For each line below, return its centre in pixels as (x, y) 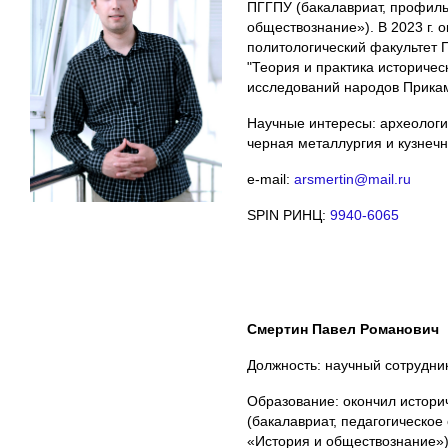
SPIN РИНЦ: (288, 214)
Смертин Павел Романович (343, 328)
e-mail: (270, 178)
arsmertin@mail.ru (352, 178)
